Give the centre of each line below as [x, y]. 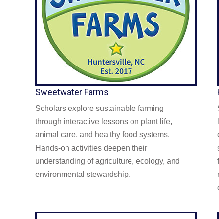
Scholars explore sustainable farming [99, 108]
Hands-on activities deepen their [91, 148]
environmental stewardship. [83, 174]
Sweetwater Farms [72, 92]
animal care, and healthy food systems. [102, 134]
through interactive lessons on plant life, [104, 121]
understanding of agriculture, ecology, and [108, 161]
